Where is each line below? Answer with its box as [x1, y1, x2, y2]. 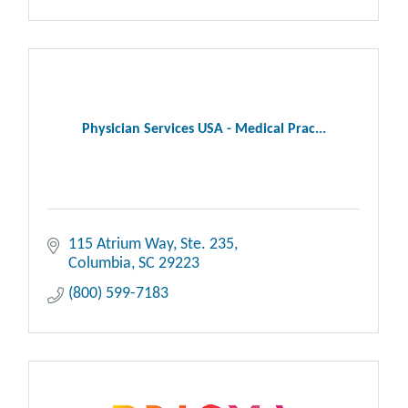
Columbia [67, 255, 131, 273]
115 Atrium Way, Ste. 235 [67, 236, 234, 254]
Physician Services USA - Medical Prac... [81, 122, 326, 138]
